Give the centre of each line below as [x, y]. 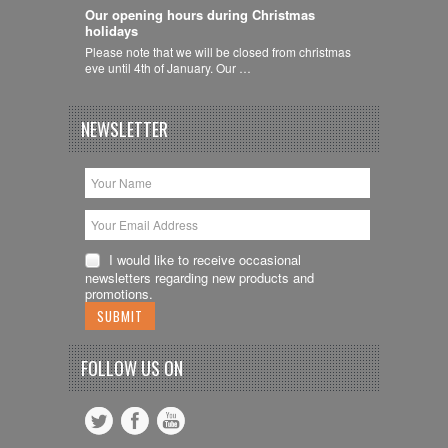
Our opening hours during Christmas [199, 14]
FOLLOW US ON [132, 368]
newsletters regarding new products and [199, 277]
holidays [111, 30]
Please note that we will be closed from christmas [217, 51]
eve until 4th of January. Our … [167, 67]
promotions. [118, 293]
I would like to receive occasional [204, 259]
